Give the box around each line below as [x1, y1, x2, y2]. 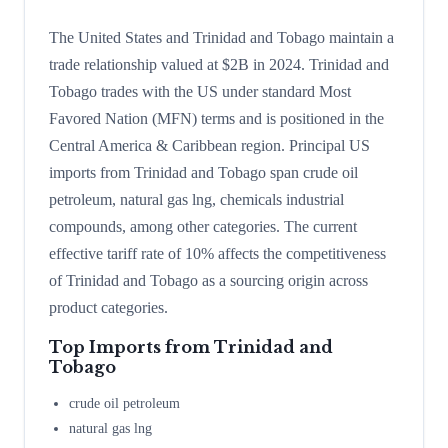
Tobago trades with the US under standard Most [49, 83, 351, 101]
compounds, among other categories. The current [49, 218, 357, 236]
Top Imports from [49, 337, 214, 358]
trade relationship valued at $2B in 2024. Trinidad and [49, 56, 389, 74]
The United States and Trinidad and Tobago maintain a [49, 29, 394, 47]
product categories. [49, 299, 168, 317]
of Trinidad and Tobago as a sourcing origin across [49, 272, 368, 290]
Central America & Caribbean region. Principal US [49, 137, 370, 155]
